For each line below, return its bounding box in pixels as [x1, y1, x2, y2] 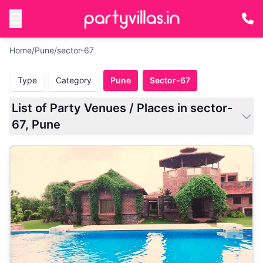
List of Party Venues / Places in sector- [12, 101, 232, 115]
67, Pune [12, 117, 60, 131]
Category [56, 75, 92, 85]
